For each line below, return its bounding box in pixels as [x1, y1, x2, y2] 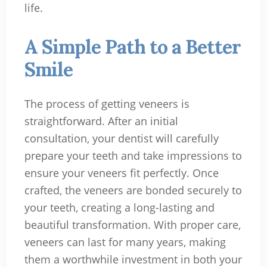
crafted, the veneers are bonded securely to [24, 182, 242, 197]
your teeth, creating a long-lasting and [24, 200, 215, 215]
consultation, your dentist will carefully [24, 131, 219, 145]
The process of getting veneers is [24, 96, 190, 111]
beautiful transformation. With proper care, [24, 217, 241, 232]
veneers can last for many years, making [24, 234, 226, 249]
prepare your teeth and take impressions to [24, 148, 242, 163]
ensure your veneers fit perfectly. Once [24, 165, 219, 180]
